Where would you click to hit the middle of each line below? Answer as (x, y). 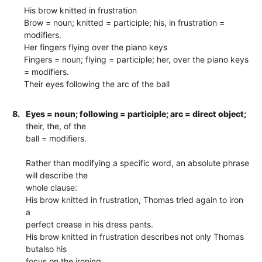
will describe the (57, 175)
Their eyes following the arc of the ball (97, 84)
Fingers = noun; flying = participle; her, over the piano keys (137, 59)
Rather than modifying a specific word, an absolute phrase (138, 163)
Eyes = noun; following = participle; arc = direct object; (136, 113)
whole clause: (52, 187)
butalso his (46, 249)
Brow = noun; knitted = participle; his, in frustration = (125, 22)
